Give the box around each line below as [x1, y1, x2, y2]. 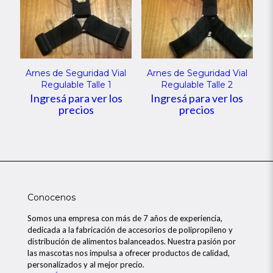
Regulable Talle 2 [161, 79, 233, 90]
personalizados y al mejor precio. [27, 259, 144, 269]
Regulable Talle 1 [40, 79, 112, 90]
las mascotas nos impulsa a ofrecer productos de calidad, [27, 247, 230, 258]
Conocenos [27, 191, 76, 203]
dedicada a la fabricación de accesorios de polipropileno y [27, 224, 233, 235]
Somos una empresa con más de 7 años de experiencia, [27, 213, 222, 223]
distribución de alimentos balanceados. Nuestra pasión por [27, 236, 236, 246]
